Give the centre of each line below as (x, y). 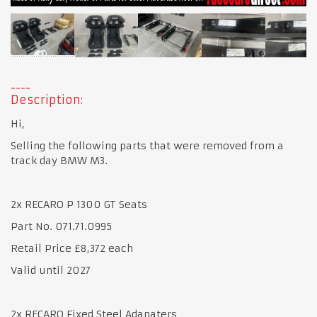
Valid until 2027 (51, 270)
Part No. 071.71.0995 (63, 226)
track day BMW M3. (59, 160)
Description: (47, 99)
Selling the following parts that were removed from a (147, 145)
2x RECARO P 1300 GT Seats (79, 204)
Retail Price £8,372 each (72, 248)
